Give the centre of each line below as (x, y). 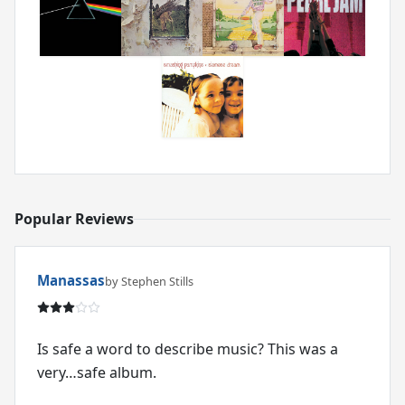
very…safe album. (97, 373)
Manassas (71, 281)
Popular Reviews (74, 219)
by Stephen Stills (149, 282)
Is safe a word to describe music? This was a (188, 349)
